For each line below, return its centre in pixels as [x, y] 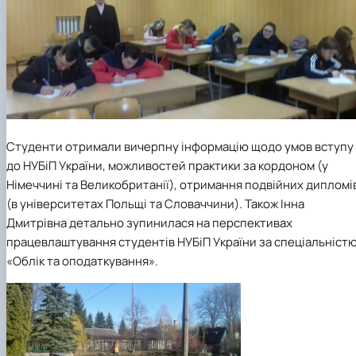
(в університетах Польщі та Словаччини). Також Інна [155, 203]
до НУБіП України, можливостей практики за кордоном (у [167, 165]
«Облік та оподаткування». [82, 261]
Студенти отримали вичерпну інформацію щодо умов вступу [180, 146]
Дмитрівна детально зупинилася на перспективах [149, 222]
